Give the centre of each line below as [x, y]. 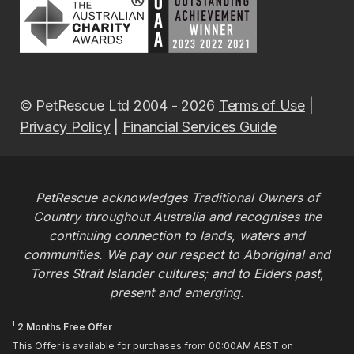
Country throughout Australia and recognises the [177, 216]
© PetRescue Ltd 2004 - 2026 [119, 106]
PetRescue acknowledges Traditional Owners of [177, 197]
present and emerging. [177, 292]
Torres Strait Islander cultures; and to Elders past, [177, 273]
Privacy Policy [65, 127]
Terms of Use [262, 106]
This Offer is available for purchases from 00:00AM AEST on [153, 345]
